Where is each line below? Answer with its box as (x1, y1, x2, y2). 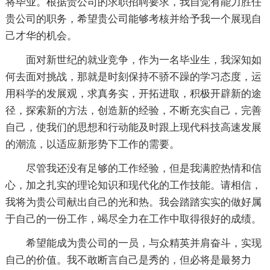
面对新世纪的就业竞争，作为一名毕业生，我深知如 (25, 54, 262, 66)
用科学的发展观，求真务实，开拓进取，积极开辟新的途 (5, 88, 262, 99)
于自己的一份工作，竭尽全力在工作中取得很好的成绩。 (5, 213, 262, 225)
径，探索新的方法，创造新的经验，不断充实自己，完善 (5, 105, 262, 116)
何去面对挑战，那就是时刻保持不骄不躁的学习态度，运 (5, 71, 262, 83)
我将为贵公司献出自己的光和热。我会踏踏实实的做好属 (5, 196, 262, 208)
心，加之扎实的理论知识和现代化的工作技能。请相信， (5, 180, 262, 191)
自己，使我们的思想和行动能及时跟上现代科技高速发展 (5, 122, 262, 133)
